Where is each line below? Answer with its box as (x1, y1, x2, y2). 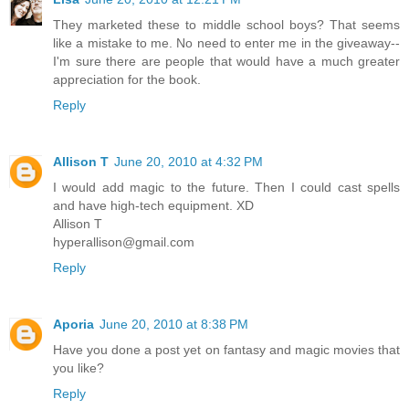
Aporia (53, 317, 94, 332)
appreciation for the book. (53, 72, 201, 88)
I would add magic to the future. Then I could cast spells (53, 180, 400, 195)
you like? (53, 361, 104, 376)
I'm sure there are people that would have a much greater (53, 54, 400, 69)
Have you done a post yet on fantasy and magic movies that (53, 342, 400, 358)
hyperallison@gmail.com (53, 235, 194, 250)
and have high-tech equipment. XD (53, 198, 254, 214)
